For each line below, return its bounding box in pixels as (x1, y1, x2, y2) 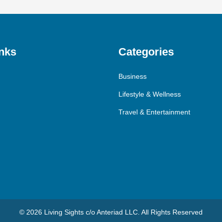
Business (118, 72, 147, 80)
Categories (118, 45, 174, 58)
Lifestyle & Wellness (118, 90, 181, 98)
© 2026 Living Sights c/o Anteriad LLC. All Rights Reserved (19, 208, 203, 216)
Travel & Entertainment (118, 108, 190, 116)
